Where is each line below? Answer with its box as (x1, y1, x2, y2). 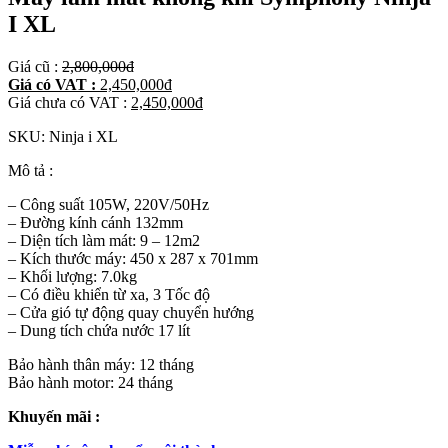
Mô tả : (8, 162, 53, 180)
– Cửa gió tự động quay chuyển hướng (8, 304, 254, 322)
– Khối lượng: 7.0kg (8, 268, 137, 286)
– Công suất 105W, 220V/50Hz (8, 196, 209, 214)
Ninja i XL (49, 128, 118, 146)
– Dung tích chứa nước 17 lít (8, 322, 190, 340)
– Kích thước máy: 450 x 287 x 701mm (8, 250, 258, 268)
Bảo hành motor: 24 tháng (8, 374, 173, 392)
